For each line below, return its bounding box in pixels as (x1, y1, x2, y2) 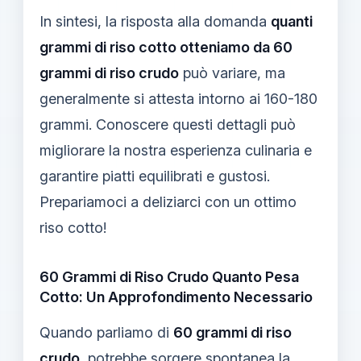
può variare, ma (179, 64, 285, 81)
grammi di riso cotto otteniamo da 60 (39, 38, 293, 56)
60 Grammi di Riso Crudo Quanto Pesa (39, 268, 299, 285)
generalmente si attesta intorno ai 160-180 (39, 89, 317, 107)
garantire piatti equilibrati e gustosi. (39, 167, 270, 185)
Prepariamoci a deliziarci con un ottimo (39, 193, 297, 210)
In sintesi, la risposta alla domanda (39, 12, 271, 30)
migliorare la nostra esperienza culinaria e (39, 141, 312, 159)
